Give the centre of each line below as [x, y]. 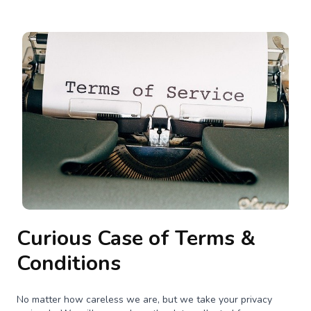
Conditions [69, 263]
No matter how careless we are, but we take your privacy [144, 299]
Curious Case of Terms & [136, 238]
